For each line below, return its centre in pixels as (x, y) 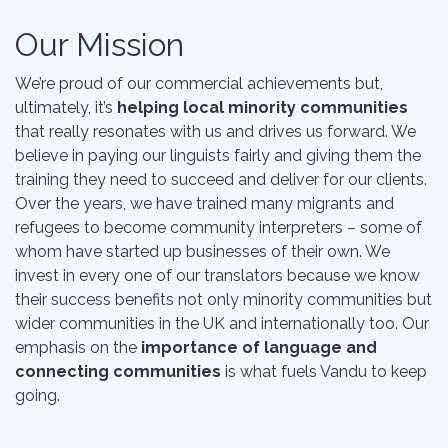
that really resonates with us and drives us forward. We (215, 131)
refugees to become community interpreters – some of (218, 227)
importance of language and (259, 347)
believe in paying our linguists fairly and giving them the (218, 155)
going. (37, 395)
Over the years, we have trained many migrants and (204, 203)
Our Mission (99, 44)
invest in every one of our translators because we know (217, 275)
